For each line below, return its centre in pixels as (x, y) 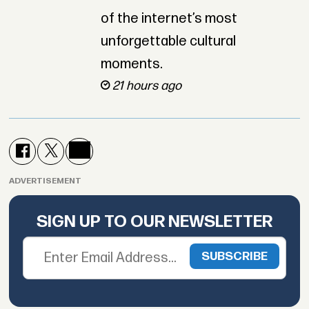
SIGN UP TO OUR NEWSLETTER (154, 221)
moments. (131, 64)
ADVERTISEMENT (46, 181)
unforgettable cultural (168, 42)
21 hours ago (147, 86)
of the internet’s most (169, 19)
